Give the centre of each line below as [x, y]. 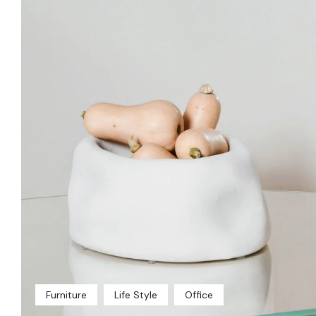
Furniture [66, 294]
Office [199, 294]
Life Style [136, 294]
